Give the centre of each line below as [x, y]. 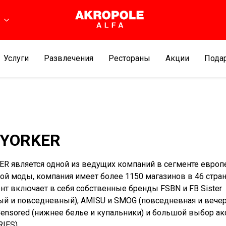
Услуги [16, 58]
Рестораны [129, 58]
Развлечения [69, 58]
